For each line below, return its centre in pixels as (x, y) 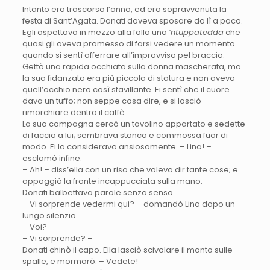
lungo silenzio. (50, 216)
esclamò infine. (52, 159)
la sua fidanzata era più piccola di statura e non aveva (128, 78)
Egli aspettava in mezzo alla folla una (95, 33)
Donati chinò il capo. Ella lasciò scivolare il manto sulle (127, 250)
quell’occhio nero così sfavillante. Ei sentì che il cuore (126, 90)
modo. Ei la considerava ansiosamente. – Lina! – (117, 147)
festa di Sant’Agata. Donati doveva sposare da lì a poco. (132, 21)
